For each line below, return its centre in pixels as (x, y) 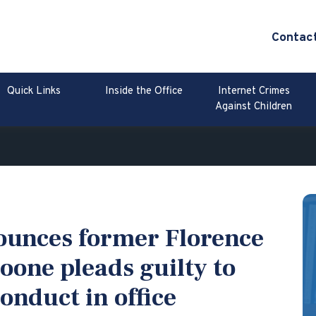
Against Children (254, 107)
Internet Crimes (254, 92)
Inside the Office (144, 92)
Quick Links (34, 92)
